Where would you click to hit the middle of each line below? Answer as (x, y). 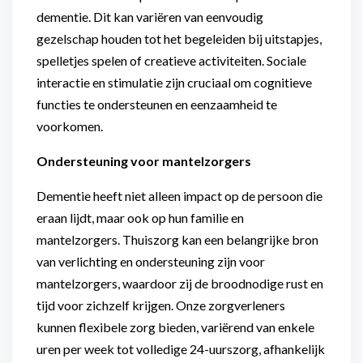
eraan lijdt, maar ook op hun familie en (140, 218)
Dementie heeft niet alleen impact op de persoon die (179, 196)
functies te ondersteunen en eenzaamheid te (157, 104)
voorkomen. (70, 126)
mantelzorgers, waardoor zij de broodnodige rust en (180, 283)
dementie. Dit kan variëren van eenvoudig (150, 17)
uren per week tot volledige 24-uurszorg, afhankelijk (181, 349)
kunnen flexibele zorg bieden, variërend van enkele (175, 327)
